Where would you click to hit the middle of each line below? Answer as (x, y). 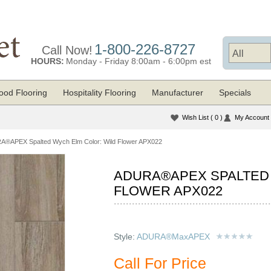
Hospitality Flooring (100, 93)
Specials (235, 93)
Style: (126, 237)
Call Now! (67, 50)
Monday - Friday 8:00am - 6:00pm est (138, 61)
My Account (252, 117)
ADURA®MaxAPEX (174, 237)
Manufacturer (178, 93)
